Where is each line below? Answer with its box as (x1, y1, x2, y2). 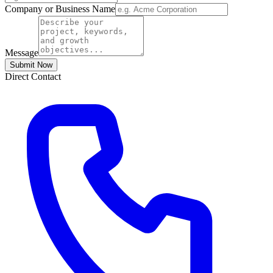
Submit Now (10, 60, 52, 69)
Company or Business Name (5, 3, 115, 14)
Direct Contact (5, 71, 61, 82)
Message (5, 47, 38, 58)
